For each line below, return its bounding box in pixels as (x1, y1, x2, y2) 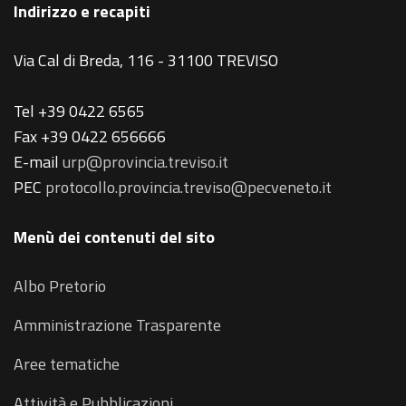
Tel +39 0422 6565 (14, 99, 145, 124)
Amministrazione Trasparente (14, 313, 221, 338)
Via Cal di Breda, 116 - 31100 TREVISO (14, 48, 278, 73)
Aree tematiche (14, 352, 120, 377)
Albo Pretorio (14, 274, 106, 299)
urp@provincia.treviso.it (63, 150, 228, 175)
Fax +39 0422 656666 (14, 124, 166, 150)
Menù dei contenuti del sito (14, 225, 215, 250)
